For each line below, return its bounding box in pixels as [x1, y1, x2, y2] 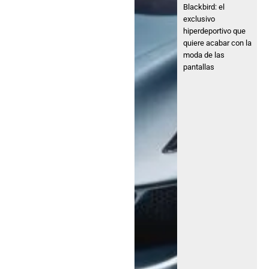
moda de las [183, 50, 225, 60]
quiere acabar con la [183, 38, 252, 48]
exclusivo [183, 14, 216, 24]
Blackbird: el [183, 2, 225, 12]
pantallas [183, 62, 215, 72]
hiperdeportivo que [183, 26, 246, 36]
